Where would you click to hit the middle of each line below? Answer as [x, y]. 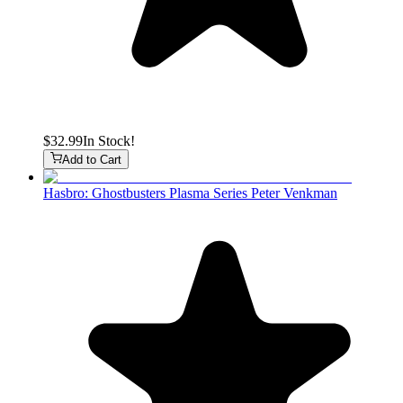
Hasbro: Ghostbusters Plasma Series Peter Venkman [190, 193]
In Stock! [109, 140]
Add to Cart [92, 160]
